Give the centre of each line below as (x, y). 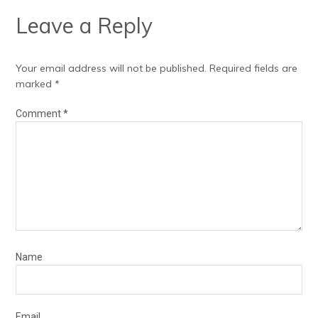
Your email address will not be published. (111, 68)
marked (35, 84)
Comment (40, 114)
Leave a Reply (84, 26)
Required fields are (254, 68)
